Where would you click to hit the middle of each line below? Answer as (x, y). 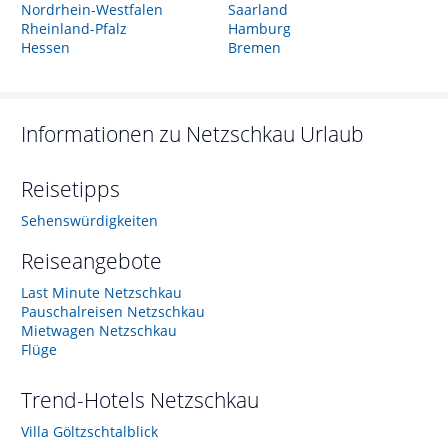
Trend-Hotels (85, 400)
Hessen (45, 47)
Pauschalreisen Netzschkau (113, 311)
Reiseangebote (91, 261)
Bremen (254, 47)
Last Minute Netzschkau (101, 292)
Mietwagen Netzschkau (99, 330)
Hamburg (259, 28)
